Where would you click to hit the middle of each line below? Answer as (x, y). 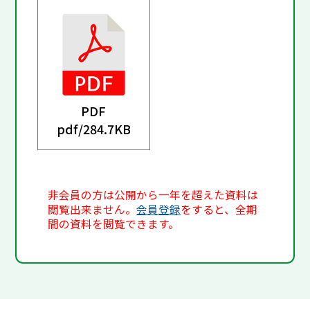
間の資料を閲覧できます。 (114, 224)
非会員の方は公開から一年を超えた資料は (153, 195)
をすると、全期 (219, 210)
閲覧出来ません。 (92, 210)
